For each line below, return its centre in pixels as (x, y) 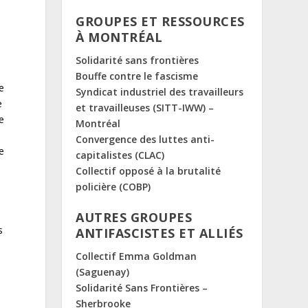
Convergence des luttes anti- (145, 139)
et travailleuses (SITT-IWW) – (145, 107)
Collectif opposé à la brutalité (148, 170)
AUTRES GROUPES (134, 218)
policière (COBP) (113, 186)
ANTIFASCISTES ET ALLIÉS (159, 233)
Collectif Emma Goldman (136, 256)
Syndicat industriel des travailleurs (160, 91)
